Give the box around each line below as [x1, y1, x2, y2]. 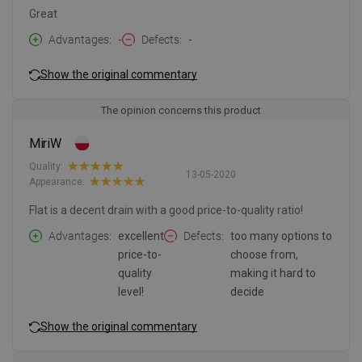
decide [230, 285, 264, 299]
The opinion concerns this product [101, 104, 261, 117]
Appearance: [29, 175, 85, 187]
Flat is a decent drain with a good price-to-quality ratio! [29, 204, 303, 217]
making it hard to [230, 267, 316, 280]
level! [118, 285, 144, 299]
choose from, [230, 248, 298, 262]
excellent [118, 229, 164, 243]
